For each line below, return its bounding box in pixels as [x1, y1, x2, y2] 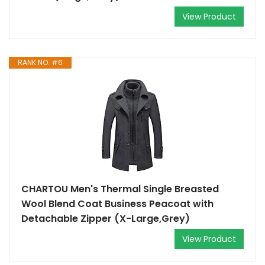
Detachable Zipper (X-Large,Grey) [21, 212, 190, 225]
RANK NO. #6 [18, 57, 63, 67]
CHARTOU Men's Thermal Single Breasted [21, 182, 219, 196]
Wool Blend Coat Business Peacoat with [21, 197, 214, 211]
